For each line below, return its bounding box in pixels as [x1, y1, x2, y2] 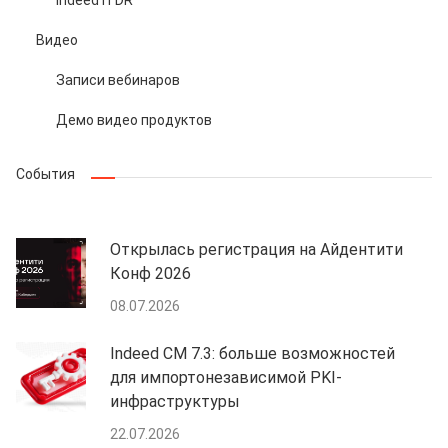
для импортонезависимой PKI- [110, 367, 342, 387]
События [16, 165, 75, 182]
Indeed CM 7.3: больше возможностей [110, 343, 395, 363]
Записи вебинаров [56, 71, 180, 88]
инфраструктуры [110, 391, 240, 411]
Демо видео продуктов [56, 111, 212, 128]
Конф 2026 [110, 263, 191, 283]
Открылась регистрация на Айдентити [110, 239, 403, 259]
